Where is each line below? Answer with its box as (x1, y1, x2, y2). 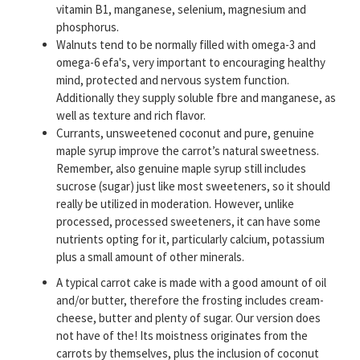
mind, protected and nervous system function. (56, 72, 289, 88)
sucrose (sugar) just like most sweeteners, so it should (56, 178, 330, 194)
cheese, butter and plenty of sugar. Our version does (56, 310, 321, 326)
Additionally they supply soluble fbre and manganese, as (56, 90, 336, 106)
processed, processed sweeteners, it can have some (56, 214, 321, 230)
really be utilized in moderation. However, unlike (56, 196, 294, 212)
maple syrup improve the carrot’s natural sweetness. (56, 143, 319, 159)
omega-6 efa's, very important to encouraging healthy (56, 55, 325, 71)
